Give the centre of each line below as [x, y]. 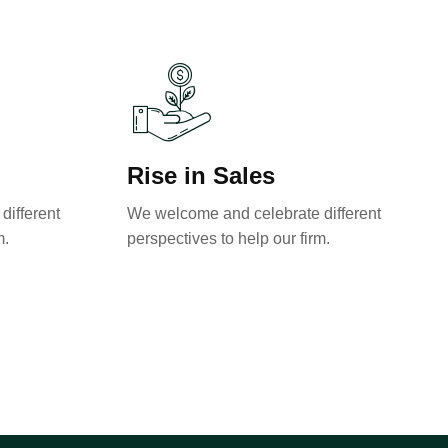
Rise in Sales [201, 175]
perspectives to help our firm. [228, 238]
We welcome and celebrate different [254, 213]
